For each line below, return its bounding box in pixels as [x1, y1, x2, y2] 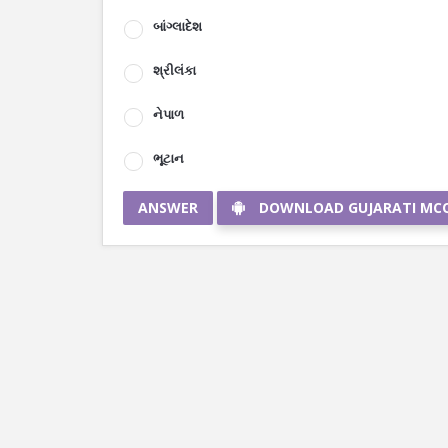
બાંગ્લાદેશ [153, 17, 202, 35]
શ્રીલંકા [153, 61, 196, 79]
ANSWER [138, 198, 198, 217]
